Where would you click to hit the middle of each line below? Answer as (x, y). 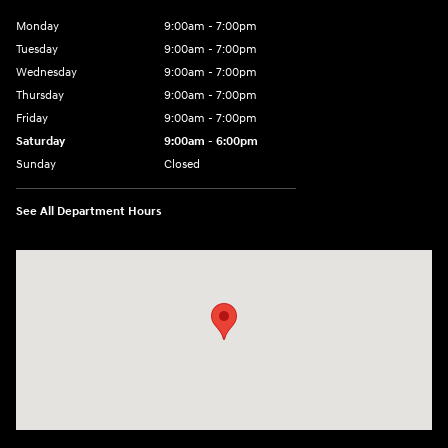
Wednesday (46, 73)
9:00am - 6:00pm (211, 142)
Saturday (40, 142)
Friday (32, 119)
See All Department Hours (89, 212)
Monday (37, 27)
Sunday (36, 165)
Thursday (40, 96)
